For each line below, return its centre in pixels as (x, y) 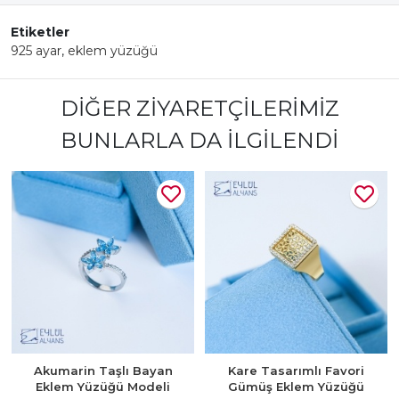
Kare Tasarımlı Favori (296, 370)
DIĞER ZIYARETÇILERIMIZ (199, 108)
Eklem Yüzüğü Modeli (103, 387)
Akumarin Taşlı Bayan (103, 370)
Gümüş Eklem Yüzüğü (296, 387)
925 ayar (36, 51)
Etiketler (40, 32)
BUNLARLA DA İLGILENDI (199, 140)
